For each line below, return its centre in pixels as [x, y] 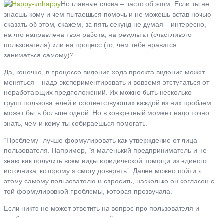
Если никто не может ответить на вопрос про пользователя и [101, 208]
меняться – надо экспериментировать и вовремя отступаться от [107, 82]
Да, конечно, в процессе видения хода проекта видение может [104, 72]
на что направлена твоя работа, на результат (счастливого [98, 34]
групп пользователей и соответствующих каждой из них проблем [108, 102]
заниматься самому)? [39, 55]
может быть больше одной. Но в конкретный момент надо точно [107, 113]
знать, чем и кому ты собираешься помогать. [76, 123]
